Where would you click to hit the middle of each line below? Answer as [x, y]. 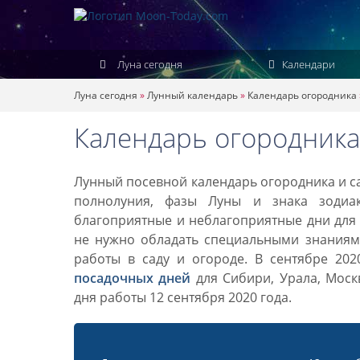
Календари [307, 64]
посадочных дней [133, 278]
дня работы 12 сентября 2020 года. [183, 297]
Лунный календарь [192, 95]
